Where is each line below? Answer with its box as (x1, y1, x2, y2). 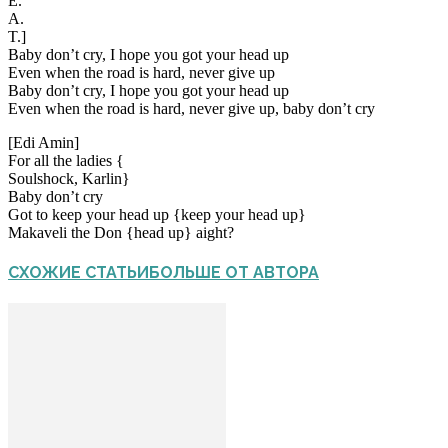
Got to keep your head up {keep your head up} (8, 205, 306, 223)
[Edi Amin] (8, 133, 79, 151)
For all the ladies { (8, 151, 124, 169)
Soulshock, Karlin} (8, 169, 130, 187)
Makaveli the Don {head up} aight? (8, 223, 234, 241)
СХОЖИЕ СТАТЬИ (8, 263, 149, 283)
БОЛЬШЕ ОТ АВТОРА (149, 263, 319, 283)
